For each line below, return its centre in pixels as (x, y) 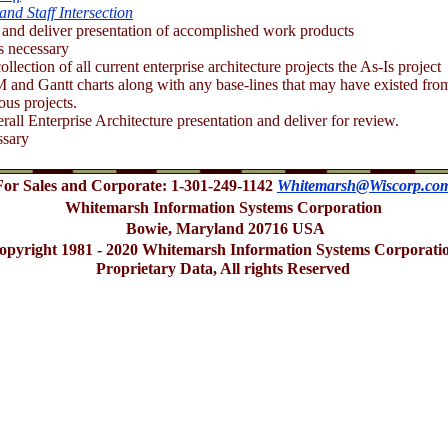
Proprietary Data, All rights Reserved (223, 268)
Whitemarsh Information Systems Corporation (223, 207)
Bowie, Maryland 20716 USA (223, 228)
